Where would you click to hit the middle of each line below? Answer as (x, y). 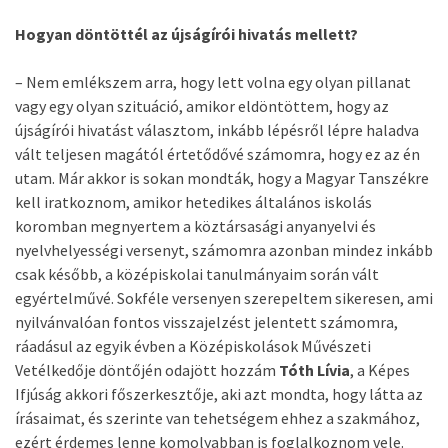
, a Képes (380, 370)
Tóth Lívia (314, 370)
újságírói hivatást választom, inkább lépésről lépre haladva (217, 130)
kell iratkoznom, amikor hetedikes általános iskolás (193, 202)
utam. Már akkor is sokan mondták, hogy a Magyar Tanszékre (222, 178)
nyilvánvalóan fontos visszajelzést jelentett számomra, (206, 322)
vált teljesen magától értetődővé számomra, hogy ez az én (217, 154)
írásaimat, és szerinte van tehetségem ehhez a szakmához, (217, 418)
